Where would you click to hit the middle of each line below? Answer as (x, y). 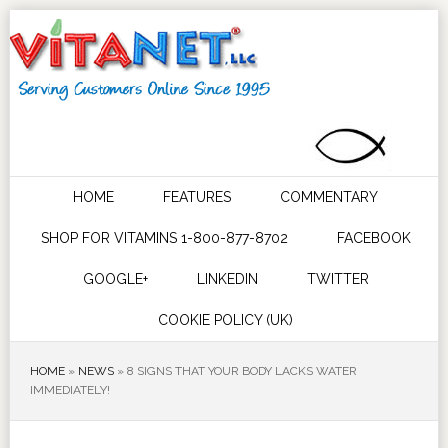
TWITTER (337, 279)
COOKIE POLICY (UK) (226, 320)
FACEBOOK (373, 238)
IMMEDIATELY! (69, 390)
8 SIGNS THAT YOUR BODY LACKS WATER (241, 371)
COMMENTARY (329, 197)
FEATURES (197, 197)
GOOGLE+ (115, 279)
